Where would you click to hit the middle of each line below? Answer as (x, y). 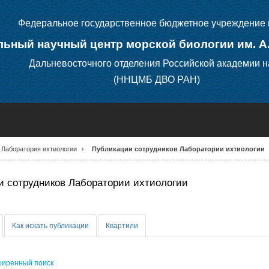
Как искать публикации (50, 226)
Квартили (122, 226)
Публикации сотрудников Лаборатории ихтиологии (179, 149)
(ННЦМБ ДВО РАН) (155, 80)
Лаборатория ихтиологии (39, 149)
